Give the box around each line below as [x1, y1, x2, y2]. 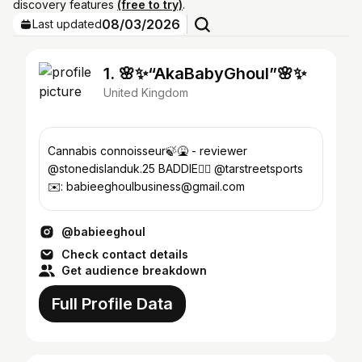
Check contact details [61, 247, 188, 261]
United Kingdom [103, 86, 188, 99]
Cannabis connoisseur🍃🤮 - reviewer [48, 144, 200, 158]
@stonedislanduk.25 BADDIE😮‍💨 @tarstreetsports [48, 162, 303, 175]
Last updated [32, 17, 102, 31]
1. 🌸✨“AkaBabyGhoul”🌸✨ [103, 64, 306, 83]
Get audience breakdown [61, 263, 207, 277]
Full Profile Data [52, 294, 173, 314]
